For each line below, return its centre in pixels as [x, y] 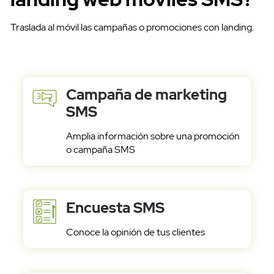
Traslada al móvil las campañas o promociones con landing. [132, 28]
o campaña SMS [100, 150]
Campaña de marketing [146, 95]
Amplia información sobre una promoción [153, 136]
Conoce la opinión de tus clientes [135, 232]
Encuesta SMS [115, 208]
